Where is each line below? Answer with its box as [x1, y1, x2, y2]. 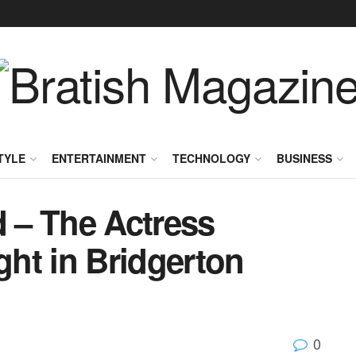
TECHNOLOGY [172, 150, 250, 166]
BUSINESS [276, 150, 332, 166]
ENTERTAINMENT [51, 150, 146, 166]
